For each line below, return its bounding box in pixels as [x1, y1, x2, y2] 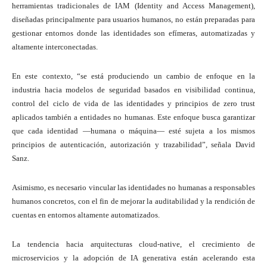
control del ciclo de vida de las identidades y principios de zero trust [12, 98, 255, 108]
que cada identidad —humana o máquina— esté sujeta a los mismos [12, 126, 255, 135]
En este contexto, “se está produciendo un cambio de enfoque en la [12, 71, 255, 80]
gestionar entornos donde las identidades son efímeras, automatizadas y [12, 28, 255, 38]
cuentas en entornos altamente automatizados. [12, 210, 160, 219]
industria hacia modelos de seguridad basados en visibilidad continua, [12, 85, 255, 94]
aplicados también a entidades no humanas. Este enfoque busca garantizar [12, 112, 255, 122]
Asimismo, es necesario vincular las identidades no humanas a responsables [12, 182, 255, 192]
